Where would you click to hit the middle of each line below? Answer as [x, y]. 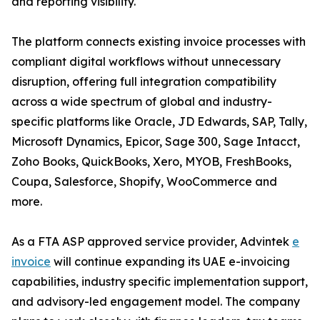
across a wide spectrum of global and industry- [142, 102]
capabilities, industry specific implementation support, [160, 282]
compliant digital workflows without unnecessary [146, 62]
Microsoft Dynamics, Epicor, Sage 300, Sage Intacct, [156, 142]
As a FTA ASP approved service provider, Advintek [152, 242]
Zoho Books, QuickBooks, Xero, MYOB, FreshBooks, [151, 162]
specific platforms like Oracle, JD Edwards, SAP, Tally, [159, 122]
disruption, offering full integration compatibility [144, 82]
